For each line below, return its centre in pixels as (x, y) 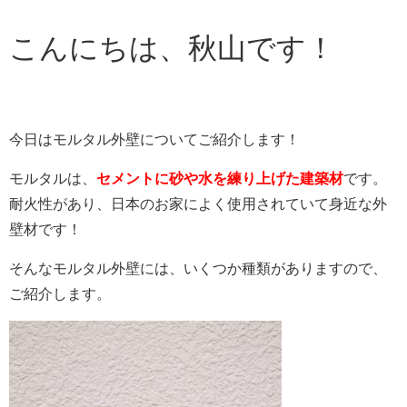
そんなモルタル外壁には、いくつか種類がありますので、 (198, 269)
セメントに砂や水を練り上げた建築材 (220, 179)
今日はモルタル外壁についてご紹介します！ (154, 140)
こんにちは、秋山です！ (172, 49)
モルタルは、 (53, 179)
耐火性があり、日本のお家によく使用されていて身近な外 (198, 204)
